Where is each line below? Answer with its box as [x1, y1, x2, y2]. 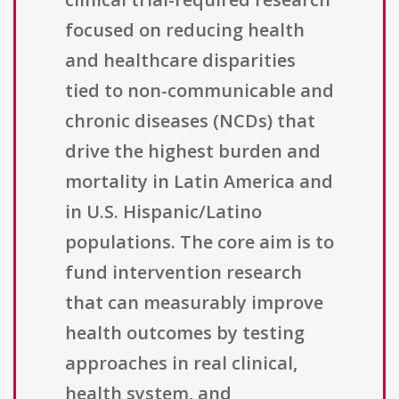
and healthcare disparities [65, 48, 296, 73]
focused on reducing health [65, 18, 305, 43]
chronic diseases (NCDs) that [65, 109, 315, 134]
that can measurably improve [65, 290, 323, 315]
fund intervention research [65, 260, 302, 285]
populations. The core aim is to [65, 230, 334, 255]
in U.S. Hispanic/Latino [65, 199, 262, 224]
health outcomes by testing [65, 321, 305, 346]
